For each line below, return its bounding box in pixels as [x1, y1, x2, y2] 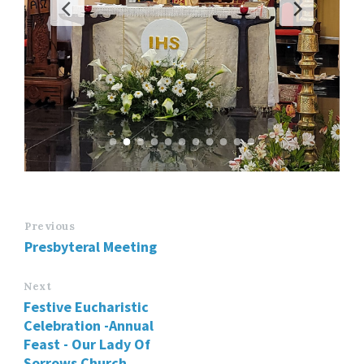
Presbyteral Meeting [24, 236, 157, 256]
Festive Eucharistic [24, 297, 149, 316]
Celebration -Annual [24, 315, 154, 335]
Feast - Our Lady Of [24, 334, 150, 353]
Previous [24, 219, 76, 233]
